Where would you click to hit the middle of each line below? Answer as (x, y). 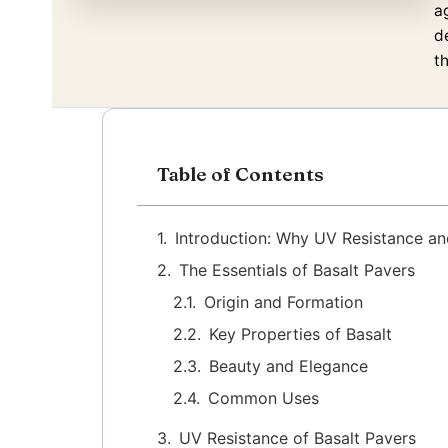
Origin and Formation (284, 302)
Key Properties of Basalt (301, 334)
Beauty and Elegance (289, 366)
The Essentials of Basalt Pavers (297, 270)
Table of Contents (241, 174)
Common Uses (264, 398)
